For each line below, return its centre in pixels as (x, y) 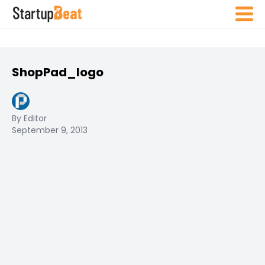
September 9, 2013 (50, 130)
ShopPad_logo (58, 72)
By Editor (29, 118)
